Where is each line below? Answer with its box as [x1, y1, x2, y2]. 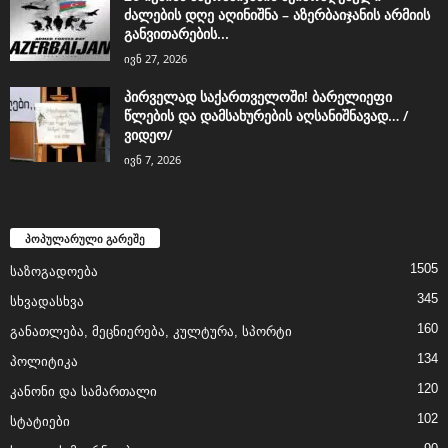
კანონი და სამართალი [10, 383, 157, 399]
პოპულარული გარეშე [25, 230, 145, 246]
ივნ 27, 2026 [124, 50, 187, 66]
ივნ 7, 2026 [124, 151, 181, 167]
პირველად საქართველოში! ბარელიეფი [124, 86, 392, 106]
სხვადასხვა [10, 293, 84, 309]
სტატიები [10, 413, 70, 429]
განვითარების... [124, 23, 229, 43]
